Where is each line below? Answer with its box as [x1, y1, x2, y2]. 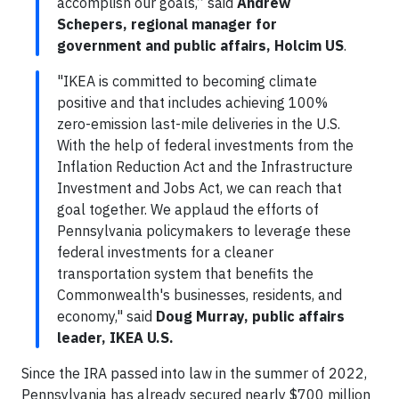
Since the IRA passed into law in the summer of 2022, [21, 364, 367, 382]
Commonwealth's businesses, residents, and [57, 286, 342, 304]
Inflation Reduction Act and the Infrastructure [57, 158, 353, 175]
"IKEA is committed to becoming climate [57, 72, 317, 90]
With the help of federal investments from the [57, 136, 354, 154]
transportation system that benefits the [57, 265, 313, 282]
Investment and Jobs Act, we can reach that [57, 179, 342, 197]
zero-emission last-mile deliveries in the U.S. [57, 115, 340, 133]
